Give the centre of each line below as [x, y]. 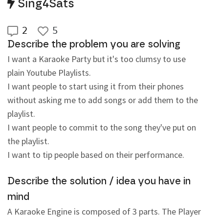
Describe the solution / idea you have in [99, 182]
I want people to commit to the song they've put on [103, 128]
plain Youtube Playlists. [49, 73]
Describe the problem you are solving [94, 45]
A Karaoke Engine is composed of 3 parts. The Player [105, 212]
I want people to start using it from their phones [97, 87]
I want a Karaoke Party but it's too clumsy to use [98, 59]
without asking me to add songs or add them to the [104, 100]
